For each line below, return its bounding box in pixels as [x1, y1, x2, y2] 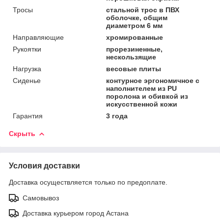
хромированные [106, 33, 164, 41]
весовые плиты [106, 64, 162, 73]
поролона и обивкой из [106, 92, 189, 100]
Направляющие [13, 33, 64, 41]
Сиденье [13, 76, 41, 84]
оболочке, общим [106, 13, 168, 22]
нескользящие [106, 53, 157, 61]
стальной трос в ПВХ [106, 5, 180, 14]
